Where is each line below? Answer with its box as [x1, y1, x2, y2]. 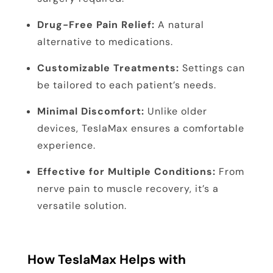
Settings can [179, 62, 245, 75]
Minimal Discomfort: [37, 105, 144, 118]
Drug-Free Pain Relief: [37, 18, 155, 32]
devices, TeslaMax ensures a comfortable [37, 122, 244, 135]
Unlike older [144, 105, 207, 118]
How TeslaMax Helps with [27, 251, 186, 269]
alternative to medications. [37, 35, 173, 49]
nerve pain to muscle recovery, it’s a [37, 182, 219, 196]
